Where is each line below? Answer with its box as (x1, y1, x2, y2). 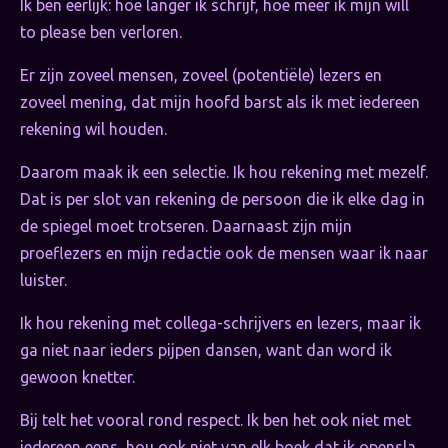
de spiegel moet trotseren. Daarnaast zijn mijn (20, 217, 352, 236)
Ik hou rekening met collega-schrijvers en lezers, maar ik (20, 314, 421, 333)
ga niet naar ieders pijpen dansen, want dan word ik (20, 341, 392, 360)
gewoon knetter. (20, 368, 135, 387)
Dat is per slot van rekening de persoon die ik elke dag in (20, 190, 425, 209)
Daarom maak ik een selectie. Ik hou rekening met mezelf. (20, 163, 428, 182)
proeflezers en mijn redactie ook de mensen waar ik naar (20, 244, 428, 263)
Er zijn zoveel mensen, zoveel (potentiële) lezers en (20, 66, 382, 85)
